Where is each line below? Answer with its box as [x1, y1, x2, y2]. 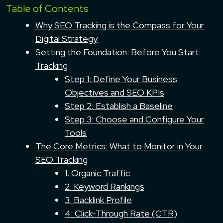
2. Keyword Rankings [65, 180, 144, 192]
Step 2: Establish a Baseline [65, 100, 173, 111]
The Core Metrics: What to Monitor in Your [35, 140, 203, 152]
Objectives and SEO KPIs [65, 86, 164, 98]
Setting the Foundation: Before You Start [35, 46, 199, 58]
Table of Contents [6, 1, 89, 15]
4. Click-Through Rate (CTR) [65, 207, 177, 219]
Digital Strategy [35, 32, 98, 44]
